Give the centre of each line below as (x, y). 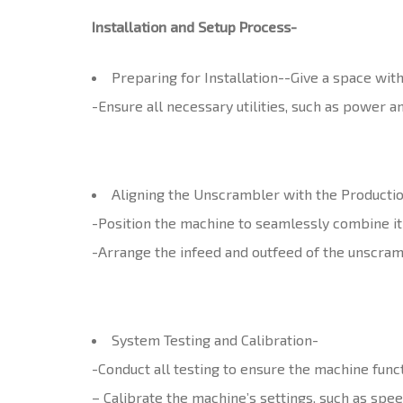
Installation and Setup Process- (194, 26)
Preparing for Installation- (198, 76)
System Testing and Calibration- (215, 339)
